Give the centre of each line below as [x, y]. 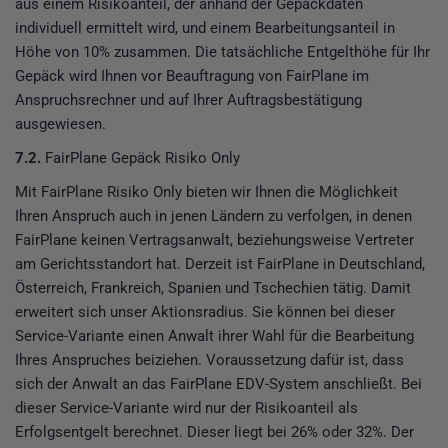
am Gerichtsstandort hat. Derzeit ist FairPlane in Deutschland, [220, 263]
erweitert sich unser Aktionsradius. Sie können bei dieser [205, 311]
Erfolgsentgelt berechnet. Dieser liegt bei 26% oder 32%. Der [214, 431]
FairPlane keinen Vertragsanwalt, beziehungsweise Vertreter [214, 239]
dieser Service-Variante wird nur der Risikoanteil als [186, 407]
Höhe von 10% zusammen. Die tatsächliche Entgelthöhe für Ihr [222, 51]
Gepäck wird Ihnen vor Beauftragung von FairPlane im [192, 75]
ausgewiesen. [60, 123]
